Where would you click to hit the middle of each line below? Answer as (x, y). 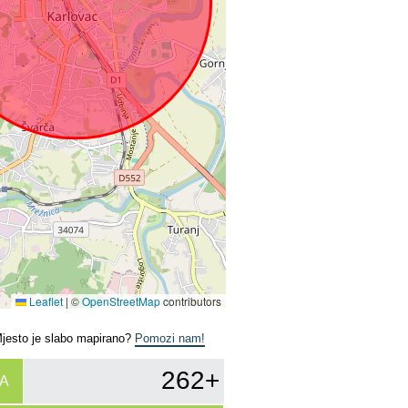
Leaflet (45, 301)
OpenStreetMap (121, 301)
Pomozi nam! (170, 338)
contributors (191, 301)
